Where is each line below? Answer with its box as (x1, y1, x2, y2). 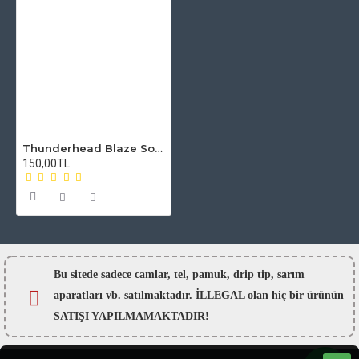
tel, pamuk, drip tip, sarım (174, 268, 305, 280)
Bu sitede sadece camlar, (54, 268, 174, 280)
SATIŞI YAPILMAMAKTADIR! (54, 310, 209, 322)
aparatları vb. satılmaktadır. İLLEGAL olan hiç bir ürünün (54, 289, 344, 301)
